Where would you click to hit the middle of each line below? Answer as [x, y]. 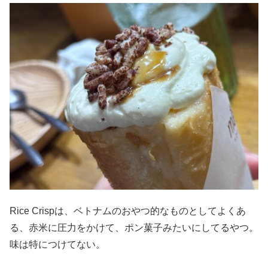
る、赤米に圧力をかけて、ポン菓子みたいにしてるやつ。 [134, 228]
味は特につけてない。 [57, 245]
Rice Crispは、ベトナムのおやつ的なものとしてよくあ [128, 211]
